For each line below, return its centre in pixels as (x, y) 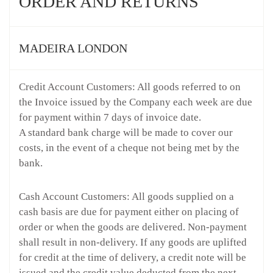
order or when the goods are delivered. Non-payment (133, 227)
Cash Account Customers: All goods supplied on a (126, 197)
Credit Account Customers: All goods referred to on (130, 87)
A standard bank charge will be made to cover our (126, 133)
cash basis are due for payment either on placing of (129, 212)
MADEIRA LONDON (73, 48)
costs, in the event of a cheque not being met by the (129, 148)
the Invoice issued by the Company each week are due (136, 102)
